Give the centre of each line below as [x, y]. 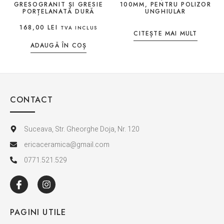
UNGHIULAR [165, 11]
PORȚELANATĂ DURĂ [58, 11]
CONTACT [32, 99]
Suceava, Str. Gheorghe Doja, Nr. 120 [81, 129]
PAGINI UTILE [38, 212]
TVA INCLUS [79, 28]
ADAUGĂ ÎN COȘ [58, 45]
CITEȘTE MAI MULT [165, 33]
